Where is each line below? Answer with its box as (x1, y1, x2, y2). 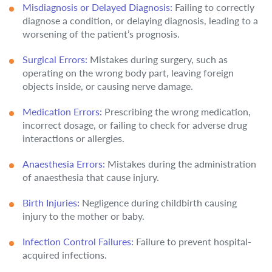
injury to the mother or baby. (22, 210, 144, 222)
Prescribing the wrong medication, (102, 106, 251, 117)
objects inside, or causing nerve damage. (22, 80, 193, 92)
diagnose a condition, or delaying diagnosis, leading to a (22, 15, 258, 26)
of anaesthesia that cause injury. (22, 171, 159, 183)
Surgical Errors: (22, 53, 87, 65)
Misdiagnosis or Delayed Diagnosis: (22, 1, 172, 13)
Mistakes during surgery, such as (87, 53, 228, 65)
